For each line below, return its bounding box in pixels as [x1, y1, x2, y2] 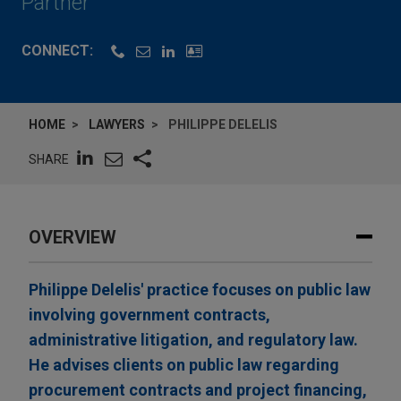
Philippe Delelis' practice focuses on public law [29, 280, 371, 300]
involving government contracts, [29, 305, 270, 325]
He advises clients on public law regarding [29, 355, 339, 375]
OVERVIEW [29, 226, 116, 249]
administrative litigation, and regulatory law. [29, 330, 358, 350]
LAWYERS [89, 117, 145, 132]
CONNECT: [21, 42, 93, 60]
